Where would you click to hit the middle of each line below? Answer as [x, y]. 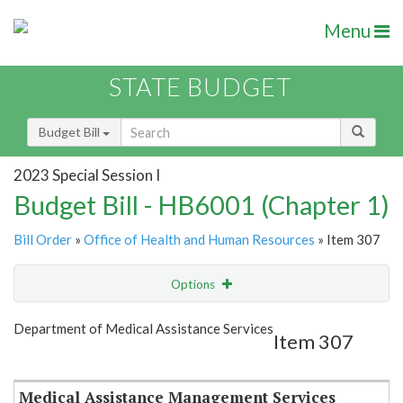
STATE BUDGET [200, 87]
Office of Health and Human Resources [199, 240]
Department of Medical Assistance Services [143, 329]
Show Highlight [146, 321]
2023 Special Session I [87, 175]
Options [194, 285]
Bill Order [43, 240]
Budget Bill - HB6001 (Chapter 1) [201, 205]
